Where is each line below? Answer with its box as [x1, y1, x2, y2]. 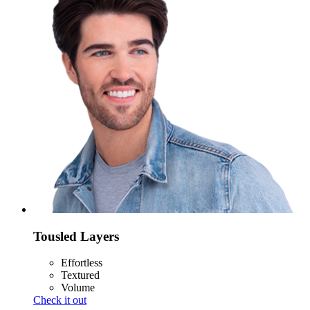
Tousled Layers [33, 228, 119, 244]
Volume [61, 282, 95, 294]
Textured [61, 269, 100, 282]
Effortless [61, 257, 102, 269]
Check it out [33, 294, 86, 307]
